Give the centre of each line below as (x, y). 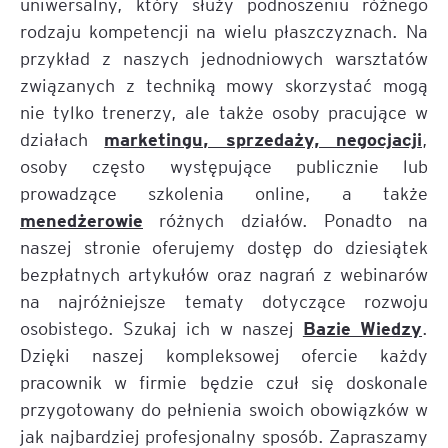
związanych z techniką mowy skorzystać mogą (224, 84)
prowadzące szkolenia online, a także (224, 192)
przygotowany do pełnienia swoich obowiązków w (224, 408)
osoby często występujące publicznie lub (224, 165)
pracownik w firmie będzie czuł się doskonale (224, 381)
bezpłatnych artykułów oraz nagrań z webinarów (224, 273)
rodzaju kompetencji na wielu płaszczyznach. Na (224, 30)
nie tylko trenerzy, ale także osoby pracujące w (224, 111)
